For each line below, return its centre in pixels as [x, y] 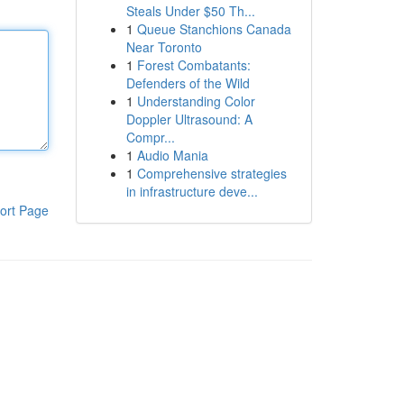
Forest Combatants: [193, 65]
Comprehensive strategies [211, 173]
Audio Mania [172, 155]
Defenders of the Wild [188, 83]
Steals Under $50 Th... [190, 11]
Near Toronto [164, 47]
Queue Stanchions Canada [214, 29]
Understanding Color [196, 101]
